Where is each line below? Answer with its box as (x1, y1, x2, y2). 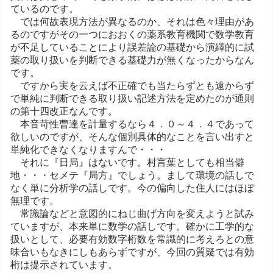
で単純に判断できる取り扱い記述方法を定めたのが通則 (10, 93, 254, 104)
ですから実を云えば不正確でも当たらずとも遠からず (10, 80, 254, 91)
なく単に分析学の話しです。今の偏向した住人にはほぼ (10, 183, 254, 194)
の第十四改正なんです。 (10, 106, 118, 117)
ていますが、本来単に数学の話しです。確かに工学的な (10, 221, 254, 232)
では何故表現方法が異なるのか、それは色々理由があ (10, 16, 254, 27)
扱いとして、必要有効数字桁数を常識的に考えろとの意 (10, 234, 254, 245)
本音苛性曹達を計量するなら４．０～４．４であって (10, 119, 254, 130)
